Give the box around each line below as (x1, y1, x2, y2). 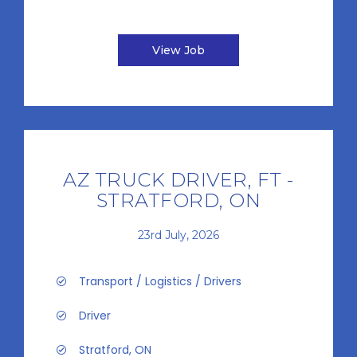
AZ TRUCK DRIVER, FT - (63, 168, 294, 191)
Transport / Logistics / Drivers (79, 273, 241, 289)
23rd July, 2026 (138, 227, 219, 242)
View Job (152, 43, 205, 57)
